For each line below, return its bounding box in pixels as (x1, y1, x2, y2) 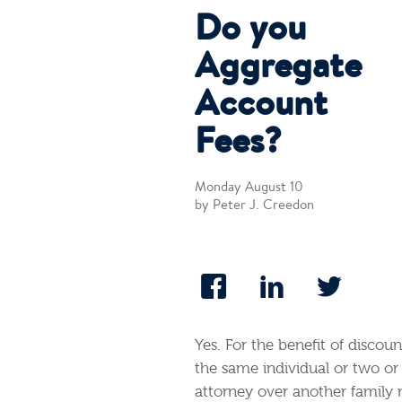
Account (195, 90, 328, 127)
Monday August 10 (195, 181, 303, 197)
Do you (195, 14, 306, 51)
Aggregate (195, 52, 362, 89)
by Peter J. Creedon (195, 199, 314, 214)
